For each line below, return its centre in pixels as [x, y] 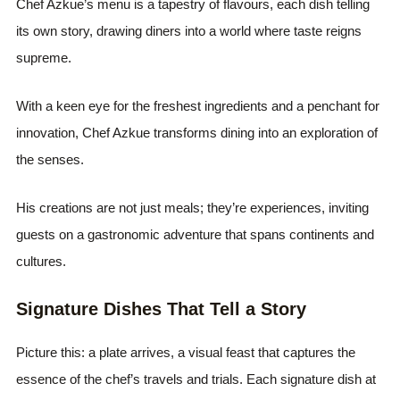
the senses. [50, 159]
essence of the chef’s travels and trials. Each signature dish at [196, 379]
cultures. [42, 261]
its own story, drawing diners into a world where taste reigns [189, 31]
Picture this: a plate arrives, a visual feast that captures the [186, 352]
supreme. [44, 58]
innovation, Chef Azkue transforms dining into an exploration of [197, 133]
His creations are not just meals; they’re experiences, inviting [193, 208]
